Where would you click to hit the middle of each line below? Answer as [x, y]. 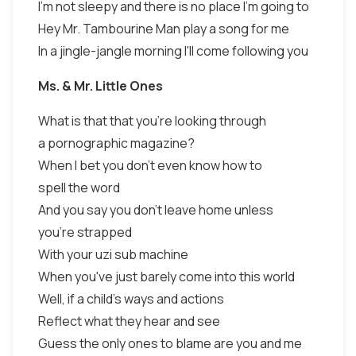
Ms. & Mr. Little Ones [101, 86]
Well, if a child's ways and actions [131, 299]
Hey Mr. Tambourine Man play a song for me [164, 29]
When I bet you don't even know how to [150, 165]
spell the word [79, 188]
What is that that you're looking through [152, 121]
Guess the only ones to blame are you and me [170, 343]
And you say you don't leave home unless [156, 210]
